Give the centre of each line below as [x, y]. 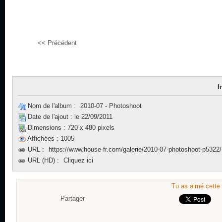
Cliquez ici [78, 160]
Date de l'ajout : [50, 117]
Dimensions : [47, 128]
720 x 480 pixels [90, 128]
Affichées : [43, 139]
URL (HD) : [43, 160]
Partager [72, 198]
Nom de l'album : [52, 106]
